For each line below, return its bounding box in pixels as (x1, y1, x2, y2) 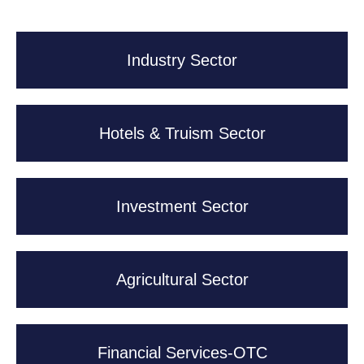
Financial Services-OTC (97, 343, 267, 362)
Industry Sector (127, 50, 237, 69)
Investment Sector (115, 197, 249, 215)
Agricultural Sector (115, 270, 249, 288)
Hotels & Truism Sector (98, 123, 266, 142)
